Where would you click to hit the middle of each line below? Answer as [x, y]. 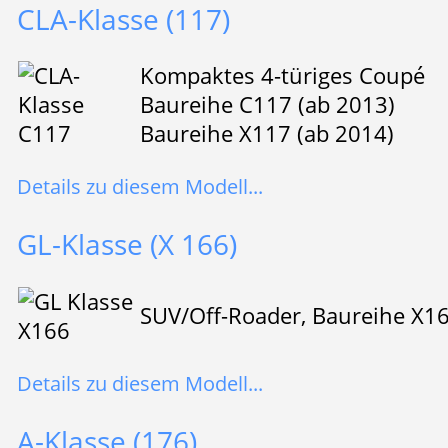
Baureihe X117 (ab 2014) [266, 133]
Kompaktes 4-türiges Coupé [282, 75]
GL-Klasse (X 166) [126, 244]
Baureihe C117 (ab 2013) [267, 104]
